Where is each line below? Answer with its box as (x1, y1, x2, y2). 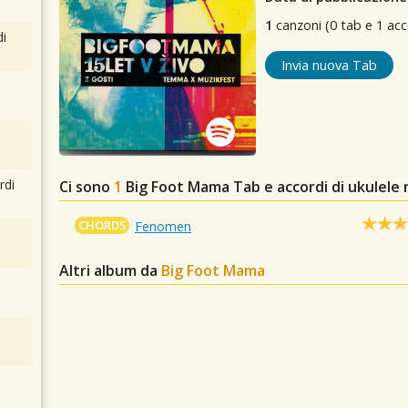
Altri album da (59, 260, 162, 280)
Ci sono (59, 176, 114, 197)
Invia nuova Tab (280, 56, 377, 74)
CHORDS (77, 216, 127, 233)
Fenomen (135, 217, 192, 235)
